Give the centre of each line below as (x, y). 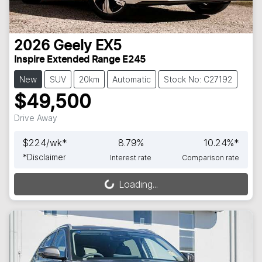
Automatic (132, 80)
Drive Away (36, 118)
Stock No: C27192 (198, 80)
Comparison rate (210, 158)
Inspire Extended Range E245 (80, 60)
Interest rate (131, 158)
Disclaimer (46, 157)
